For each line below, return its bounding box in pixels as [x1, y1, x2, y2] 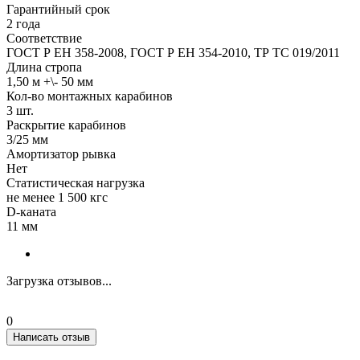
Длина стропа [6, 59, 82, 74]
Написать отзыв [13, 330, 90, 343]
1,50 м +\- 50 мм [6, 74, 93, 88]
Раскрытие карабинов [6, 117, 126, 132]
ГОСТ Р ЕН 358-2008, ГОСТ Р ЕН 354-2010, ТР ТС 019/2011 [6, 45, 340, 59]
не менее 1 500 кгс [6, 190, 108, 204]
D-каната [6, 204, 56, 219]
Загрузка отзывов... [6, 273, 112, 288]
